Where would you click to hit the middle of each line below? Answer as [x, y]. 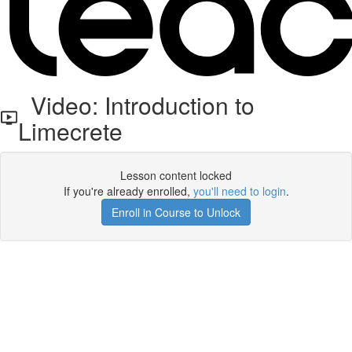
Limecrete [71, 131]
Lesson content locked [176, 175]
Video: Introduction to [137, 105]
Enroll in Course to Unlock [176, 212]
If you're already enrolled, [128, 191]
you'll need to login [239, 191]
